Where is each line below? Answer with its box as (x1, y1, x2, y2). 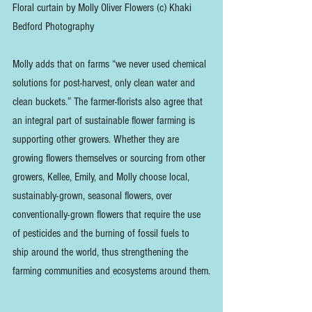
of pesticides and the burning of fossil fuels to (13, 227, 192, 240)
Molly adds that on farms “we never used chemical (13, 58, 209, 71)
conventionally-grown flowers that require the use (13, 208, 203, 221)
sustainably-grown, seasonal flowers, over (13, 189, 175, 203)
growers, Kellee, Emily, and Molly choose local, (13, 171, 192, 184)
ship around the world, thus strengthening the (13, 246, 191, 259)
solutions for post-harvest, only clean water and (13, 77, 198, 90)
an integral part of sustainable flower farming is (13, 114, 198, 127)
